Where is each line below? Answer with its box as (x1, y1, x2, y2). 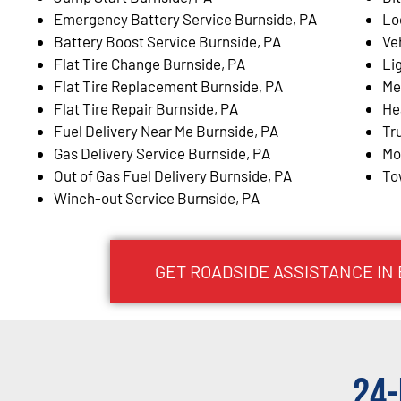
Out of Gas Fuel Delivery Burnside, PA (54, 166, 292, 184)
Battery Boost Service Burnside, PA (54, 31, 281, 50)
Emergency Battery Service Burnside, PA (54, 9, 317, 28)
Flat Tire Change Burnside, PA (54, 54, 245, 73)
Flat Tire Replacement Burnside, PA (54, 76, 283, 95)
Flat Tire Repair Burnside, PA (54, 98, 238, 117)
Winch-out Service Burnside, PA (54, 188, 260, 207)
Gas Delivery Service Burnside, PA (54, 143, 270, 162)
